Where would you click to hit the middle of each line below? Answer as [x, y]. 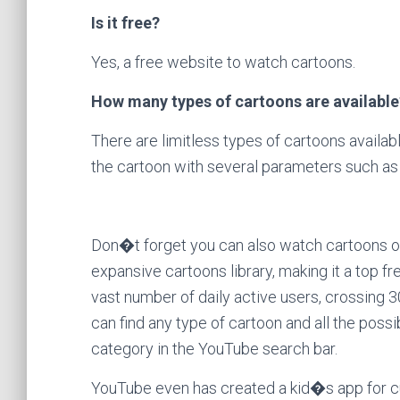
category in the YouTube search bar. [214, 348]
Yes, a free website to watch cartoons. [223, 62]
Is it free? [125, 22]
